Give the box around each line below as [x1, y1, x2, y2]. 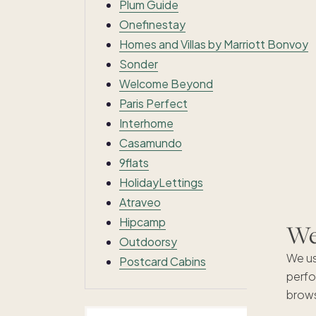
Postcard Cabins [119, 253, 206, 269]
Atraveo [119, 194, 161, 209]
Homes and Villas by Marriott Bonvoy [119, 36, 308, 51]
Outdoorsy [119, 233, 177, 249]
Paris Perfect [119, 95, 188, 111]
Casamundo [119, 135, 182, 150]
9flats [119, 154, 149, 170]
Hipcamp [119, 214, 166, 229]
